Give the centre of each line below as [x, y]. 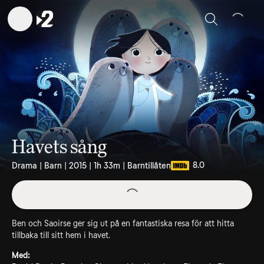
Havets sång [60, 147]
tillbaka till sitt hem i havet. [61, 235]
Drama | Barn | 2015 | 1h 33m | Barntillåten [91, 166]
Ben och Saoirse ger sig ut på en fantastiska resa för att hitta [123, 223]
